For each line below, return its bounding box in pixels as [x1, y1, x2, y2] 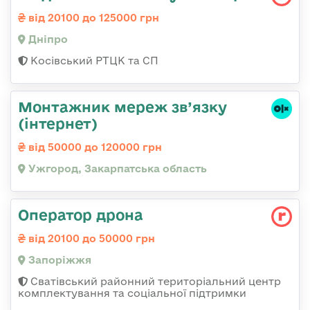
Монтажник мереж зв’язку [18, 98, 227, 115]
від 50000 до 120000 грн [26, 140, 162, 153]
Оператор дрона [18, 206, 143, 223]
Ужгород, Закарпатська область [26, 162, 207, 174]
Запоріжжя [26, 253, 91, 266]
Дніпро [26, 33, 68, 45]
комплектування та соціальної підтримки [18, 286, 246, 299]
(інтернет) [18, 114, 98, 131]
